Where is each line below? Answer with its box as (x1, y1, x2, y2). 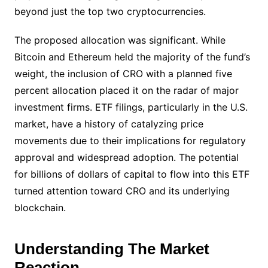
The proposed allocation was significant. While (14, 34, 226, 46)
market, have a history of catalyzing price (14, 118, 203, 130)
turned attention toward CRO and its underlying (14, 185, 230, 197)
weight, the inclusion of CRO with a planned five (14, 68, 232, 80)
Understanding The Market (14, 240, 209, 258)
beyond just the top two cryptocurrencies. (14, 5, 206, 17)
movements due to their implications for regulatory (14, 135, 246, 147)
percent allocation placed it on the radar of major (14, 84, 239, 96)
